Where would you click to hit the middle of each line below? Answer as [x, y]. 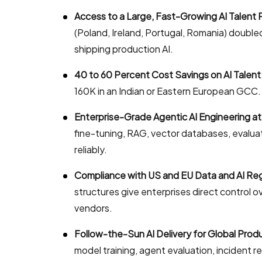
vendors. [93, 208]
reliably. [91, 149]
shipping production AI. [124, 49]
